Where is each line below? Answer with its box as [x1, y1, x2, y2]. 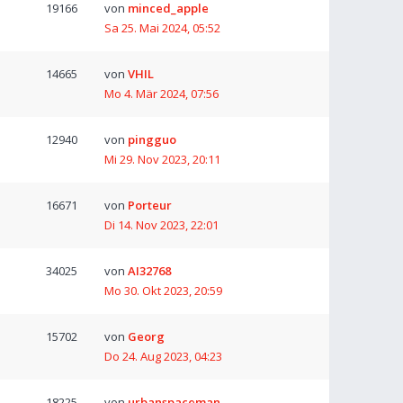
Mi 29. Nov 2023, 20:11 [104, 151, 220, 167]
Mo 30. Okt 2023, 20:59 [104, 282, 222, 299]
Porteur [128, 197, 172, 213]
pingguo [128, 131, 176, 148]
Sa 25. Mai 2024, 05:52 [104, 20, 220, 36]
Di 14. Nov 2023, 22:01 [104, 217, 219, 233]
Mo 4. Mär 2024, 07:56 [104, 85, 219, 102]
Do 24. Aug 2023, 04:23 [104, 348, 222, 364]
